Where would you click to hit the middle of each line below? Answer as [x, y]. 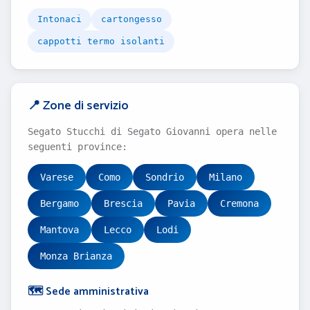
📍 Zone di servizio [78, 106]
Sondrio [165, 177]
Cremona [239, 203]
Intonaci [60, 19]
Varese [57, 177]
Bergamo [60, 203]
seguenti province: [77, 147]
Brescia [123, 203]
